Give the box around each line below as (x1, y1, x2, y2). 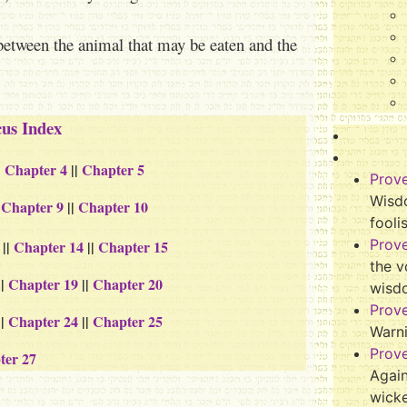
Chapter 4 (5, 159, 68, 180)
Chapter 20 (93, 273, 164, 294)
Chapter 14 (13, 236, 84, 257)
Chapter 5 (82, 159, 145, 180)
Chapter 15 (97, 236, 168, 257)
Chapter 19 (8, 273, 79, 294)
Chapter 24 (8, 311, 79, 332)
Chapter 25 (93, 311, 164, 332)
